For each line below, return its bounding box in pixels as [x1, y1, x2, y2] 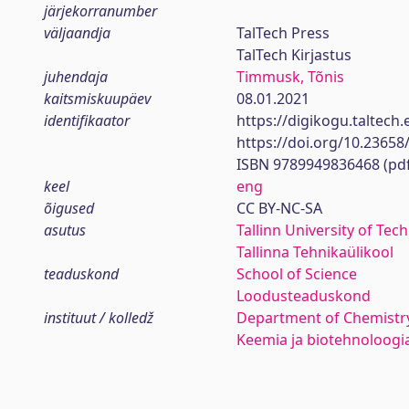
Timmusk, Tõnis [236, 67, 344, 87]
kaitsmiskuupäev [44, 89, 151, 109]
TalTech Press [236, 23, 330, 43]
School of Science [236, 264, 357, 284]
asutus [44, 220, 86, 240]
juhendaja [44, 67, 108, 87]
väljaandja [44, 23, 110, 43]
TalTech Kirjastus [236, 45, 351, 65]
